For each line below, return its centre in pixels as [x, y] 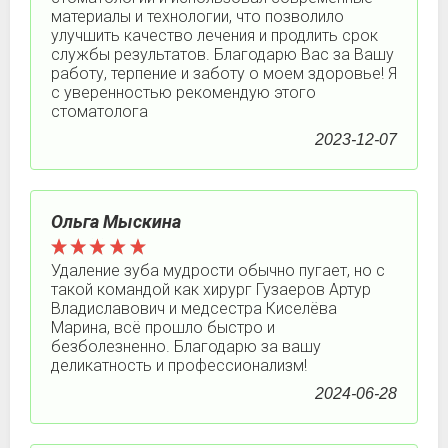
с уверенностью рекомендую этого [183, 92]
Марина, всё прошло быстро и [163, 327]
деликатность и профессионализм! [179, 365]
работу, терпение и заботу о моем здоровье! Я [224, 73]
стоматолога [99, 111]
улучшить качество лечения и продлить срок [214, 35]
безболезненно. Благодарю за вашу [186, 346]
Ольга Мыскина [116, 221]
